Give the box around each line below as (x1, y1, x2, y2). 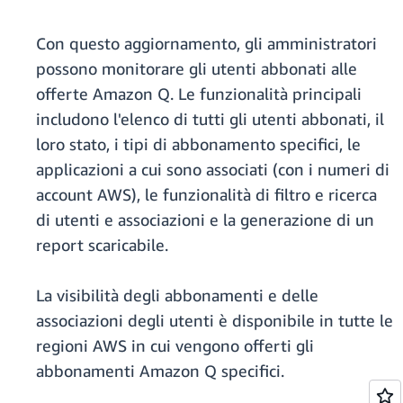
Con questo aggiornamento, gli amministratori (36, 33, 377, 54)
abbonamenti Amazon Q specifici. (36, 361, 284, 381)
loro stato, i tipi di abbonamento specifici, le (36, 134, 361, 155)
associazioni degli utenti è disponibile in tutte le (36, 310, 393, 331)
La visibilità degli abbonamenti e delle (36, 285, 318, 306)
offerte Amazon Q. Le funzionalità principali (36, 84, 362, 104)
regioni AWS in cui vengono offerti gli (36, 336, 314, 356)
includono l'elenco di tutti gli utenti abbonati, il (36, 109, 384, 130)
